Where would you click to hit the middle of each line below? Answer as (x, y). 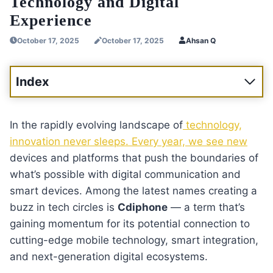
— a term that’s (206, 207)
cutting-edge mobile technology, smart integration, (134, 240)
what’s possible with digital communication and (125, 174)
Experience (51, 20)
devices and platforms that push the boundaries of (134, 158)
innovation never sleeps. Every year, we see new (129, 141)
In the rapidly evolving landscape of (96, 125)
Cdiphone (143, 207)
